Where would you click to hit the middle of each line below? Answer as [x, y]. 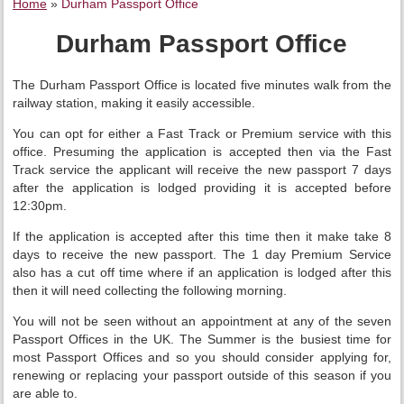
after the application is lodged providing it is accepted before [202, 187]
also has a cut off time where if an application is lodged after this [202, 272]
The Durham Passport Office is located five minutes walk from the [202, 84]
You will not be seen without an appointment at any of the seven [202, 321]
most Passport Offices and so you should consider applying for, [202, 357]
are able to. [46, 393]
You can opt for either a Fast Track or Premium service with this [202, 133]
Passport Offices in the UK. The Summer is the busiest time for [202, 339]
